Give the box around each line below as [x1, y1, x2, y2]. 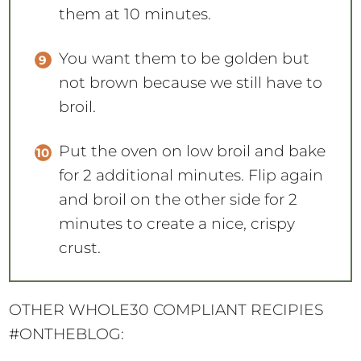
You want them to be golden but [58, 5, 309, 24]
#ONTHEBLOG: [9, 280, 125, 299]
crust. [58, 194, 101, 214]
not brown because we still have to [58, 29, 322, 48]
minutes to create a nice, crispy [58, 170, 295, 189]
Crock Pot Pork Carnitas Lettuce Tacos [9, 316, 313, 335]
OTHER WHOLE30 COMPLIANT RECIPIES [9, 255, 325, 275]
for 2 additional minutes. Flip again [58, 122, 323, 141]
